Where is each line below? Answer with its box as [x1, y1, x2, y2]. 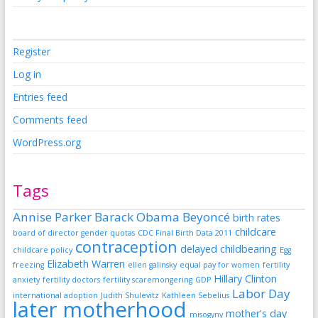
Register [12, 44, 50, 58]
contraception [75, 236, 177, 257]
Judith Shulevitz [100, 290, 159, 300]
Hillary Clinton [213, 271, 277, 285]
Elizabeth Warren [46, 256, 125, 270]
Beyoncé [182, 208, 230, 225]
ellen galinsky [127, 259, 177, 270]
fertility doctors [42, 274, 100, 285]
